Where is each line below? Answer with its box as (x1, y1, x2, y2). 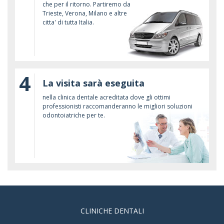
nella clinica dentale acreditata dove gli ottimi (42, 93, 170, 101)
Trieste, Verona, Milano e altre (42, 9, 127, 17)
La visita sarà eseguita (42, 77, 144, 89)
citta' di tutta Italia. (42, 18, 94, 26)
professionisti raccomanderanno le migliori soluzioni (42, 102, 192, 110)
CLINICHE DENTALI (80, 206, 144, 215)
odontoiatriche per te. (42, 111, 105, 119)
